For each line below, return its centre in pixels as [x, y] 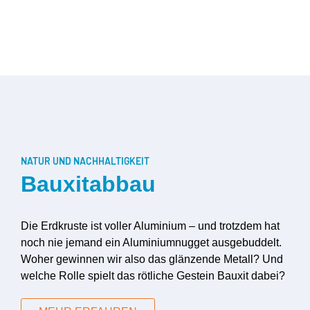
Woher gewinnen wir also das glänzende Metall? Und [152, 259]
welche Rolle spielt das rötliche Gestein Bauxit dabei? [153, 275]
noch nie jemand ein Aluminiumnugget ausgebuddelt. [151, 242]
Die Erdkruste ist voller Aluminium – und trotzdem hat [150, 226]
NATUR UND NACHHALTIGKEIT [85, 161]
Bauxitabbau [88, 184]
